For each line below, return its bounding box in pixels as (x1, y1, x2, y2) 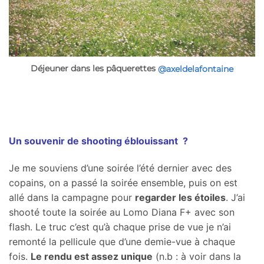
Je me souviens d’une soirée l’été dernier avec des (9, 162, 232, 174)
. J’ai (226, 192, 245, 204)
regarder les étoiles (135, 192, 226, 204)
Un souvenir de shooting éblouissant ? (9, 135, 188, 147)
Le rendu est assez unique (31, 250, 153, 263)
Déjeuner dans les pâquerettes (31, 64, 158, 74)
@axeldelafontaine (158, 64, 233, 74)
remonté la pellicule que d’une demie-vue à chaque (9, 236, 235, 248)
